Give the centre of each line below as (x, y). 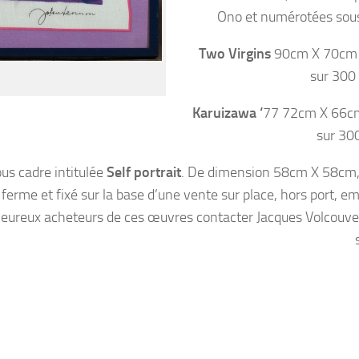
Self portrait (144, 172)
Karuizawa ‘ (228, 113)
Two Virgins (235, 53)
